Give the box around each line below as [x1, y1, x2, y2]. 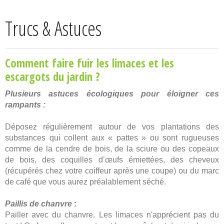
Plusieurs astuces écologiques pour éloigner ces [5, 89, 219, 98]
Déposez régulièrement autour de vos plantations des [5, 122, 219, 131]
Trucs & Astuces [5, 14, 101, 42]
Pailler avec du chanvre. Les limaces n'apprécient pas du [5, 210, 219, 219]
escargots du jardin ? [5, 68, 100, 85]
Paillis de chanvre [5, 199, 72, 208]
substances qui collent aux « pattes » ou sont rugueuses [5, 133, 219, 142]
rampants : [5, 100, 45, 109]
